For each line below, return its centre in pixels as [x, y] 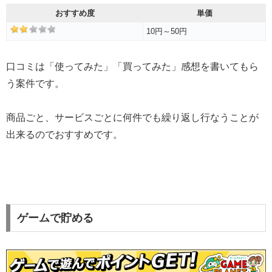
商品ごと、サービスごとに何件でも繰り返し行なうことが [132, 118]
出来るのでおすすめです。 [64, 135]
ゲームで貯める [55, 218]
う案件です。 [35, 83]
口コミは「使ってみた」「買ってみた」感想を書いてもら [132, 66]
